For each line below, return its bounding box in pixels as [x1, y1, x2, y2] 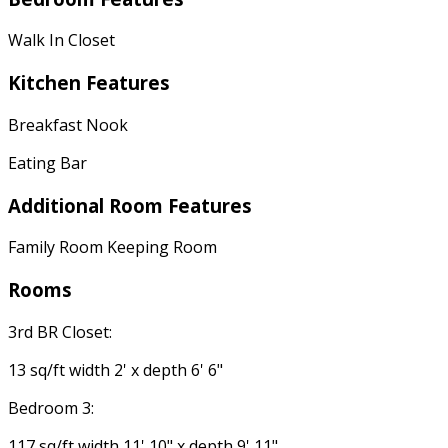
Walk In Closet [8, 29, 115, 52]
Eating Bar [8, 151, 87, 174]
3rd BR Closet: [8, 320, 112, 343]
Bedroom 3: [8, 396, 94, 419]
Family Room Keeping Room [8, 236, 217, 259]
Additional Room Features [8, 192, 252, 218]
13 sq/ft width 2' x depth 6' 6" [8, 358, 223, 381]
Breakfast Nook [8, 113, 128, 136]
